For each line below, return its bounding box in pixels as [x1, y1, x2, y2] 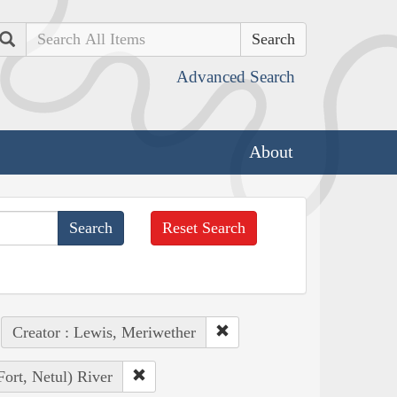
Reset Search [162, 218, 246, 237]
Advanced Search [176, 67, 295, 86]
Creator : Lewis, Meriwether [12, 323, 196, 341]
